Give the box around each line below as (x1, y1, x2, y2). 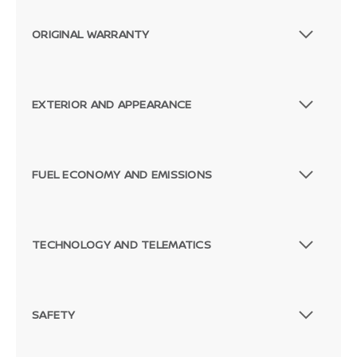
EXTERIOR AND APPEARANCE (32, 96, 192, 112)
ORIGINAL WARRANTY (32, 26, 150, 42)
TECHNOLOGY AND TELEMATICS (32, 237, 211, 253)
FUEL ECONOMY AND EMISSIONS (32, 167, 213, 182)
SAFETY (32, 307, 76, 323)
